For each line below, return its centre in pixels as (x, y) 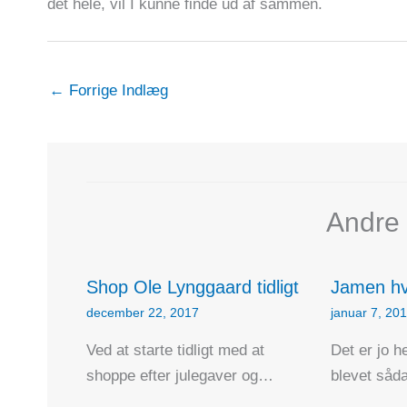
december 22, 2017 (142, 312)
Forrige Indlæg (116, 90)
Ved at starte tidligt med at (175, 350)
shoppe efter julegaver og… (179, 375)
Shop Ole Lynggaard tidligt (192, 287)
